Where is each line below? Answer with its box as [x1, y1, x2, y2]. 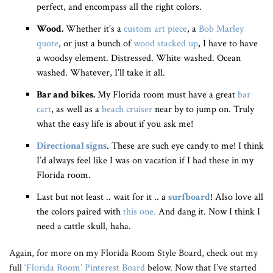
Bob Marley [199, 23, 244, 35]
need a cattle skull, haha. [37, 220, 131, 233]
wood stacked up [133, 37, 198, 50]
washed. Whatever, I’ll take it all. [37, 66, 165, 79]
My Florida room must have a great [95, 88, 238, 101]
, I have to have [198, 37, 258, 50]
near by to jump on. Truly [155, 103, 254, 116]
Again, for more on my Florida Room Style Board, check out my [9, 247, 258, 260]
